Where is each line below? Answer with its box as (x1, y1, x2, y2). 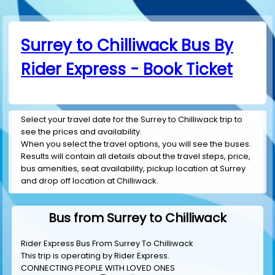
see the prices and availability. (21, 126, 142, 138)
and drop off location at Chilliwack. (21, 175, 158, 187)
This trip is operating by (21, 250, 114, 261)
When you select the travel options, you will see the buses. (21, 138, 251, 150)
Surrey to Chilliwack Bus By (21, 34, 233, 56)
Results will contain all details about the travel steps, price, (21, 150, 250, 163)
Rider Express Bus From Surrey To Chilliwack (21, 238, 193, 249)
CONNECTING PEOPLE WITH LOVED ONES (21, 262, 175, 274)
